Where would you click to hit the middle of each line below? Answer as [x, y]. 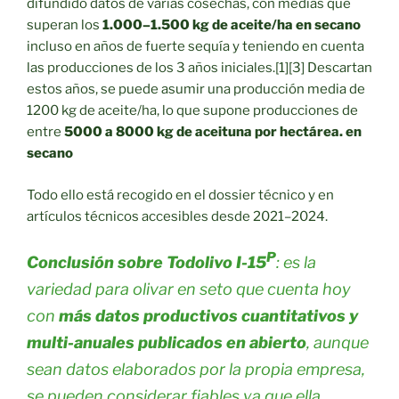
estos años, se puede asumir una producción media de [196, 90]
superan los [65, 25]
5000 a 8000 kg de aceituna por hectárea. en [213, 132]
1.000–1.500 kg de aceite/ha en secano [232, 25]
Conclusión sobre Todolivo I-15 [147, 263]
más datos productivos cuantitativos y [208, 316]
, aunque [338, 343]
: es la [296, 263]
